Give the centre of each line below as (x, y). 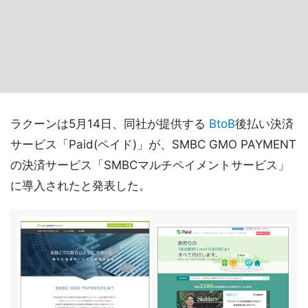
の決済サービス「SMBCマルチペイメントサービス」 (150, 165)
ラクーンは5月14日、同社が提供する (110, 124)
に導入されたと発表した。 (80, 186)
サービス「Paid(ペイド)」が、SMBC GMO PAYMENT (153, 144)
